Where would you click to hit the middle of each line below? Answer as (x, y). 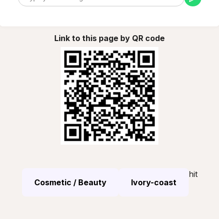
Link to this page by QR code (109, 38)
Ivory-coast (153, 182)
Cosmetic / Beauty (70, 182)
